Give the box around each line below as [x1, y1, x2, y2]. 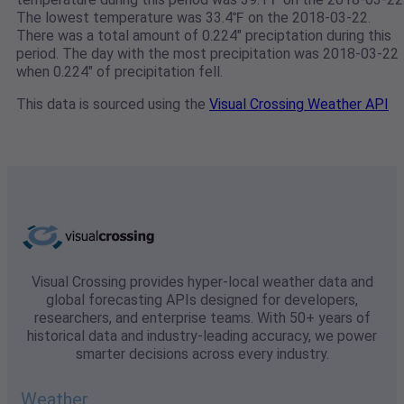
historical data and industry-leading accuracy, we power [27, 327, 377, 345]
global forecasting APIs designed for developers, [46, 291, 358, 309]
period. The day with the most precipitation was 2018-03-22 [16, 45, 399, 63]
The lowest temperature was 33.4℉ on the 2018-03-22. [16, 9, 371, 27]
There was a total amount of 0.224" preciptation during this [16, 27, 391, 45]
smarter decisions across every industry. [75, 345, 329, 363]
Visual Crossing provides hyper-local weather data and [31, 273, 373, 291]
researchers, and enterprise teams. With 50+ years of [33, 309, 371, 327]
